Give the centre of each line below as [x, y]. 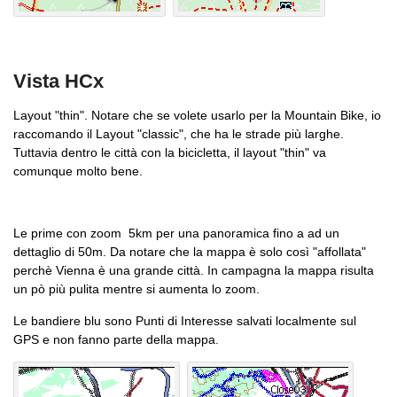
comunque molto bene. [78, 171]
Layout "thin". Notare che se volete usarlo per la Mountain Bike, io [197, 115]
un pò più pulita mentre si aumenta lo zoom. [136, 289]
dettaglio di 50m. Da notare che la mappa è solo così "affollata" [190, 252]
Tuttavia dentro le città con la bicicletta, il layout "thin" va [170, 152]
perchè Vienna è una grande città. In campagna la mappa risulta [194, 271]
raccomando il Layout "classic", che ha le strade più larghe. [179, 133]
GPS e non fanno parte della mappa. [116, 339]
